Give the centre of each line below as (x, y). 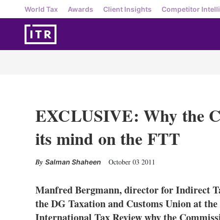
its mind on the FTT (108, 138)
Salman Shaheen (73, 162)
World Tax (41, 9)
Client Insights (127, 9)
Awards (81, 9)
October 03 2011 (132, 162)
